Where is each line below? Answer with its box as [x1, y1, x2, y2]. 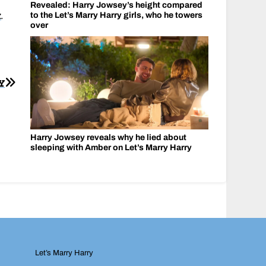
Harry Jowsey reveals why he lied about [30, 133, 186, 142]
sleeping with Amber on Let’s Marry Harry [30, 143, 192, 152]
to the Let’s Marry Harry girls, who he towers [30, 10, 202, 20]
